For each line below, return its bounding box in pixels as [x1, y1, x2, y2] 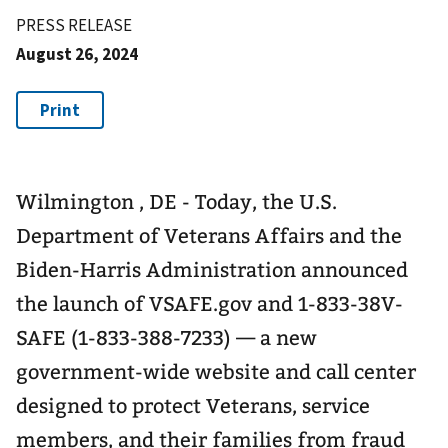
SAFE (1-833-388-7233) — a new [16, 326, 317, 351]
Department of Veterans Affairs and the [16, 224, 402, 249]
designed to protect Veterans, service [16, 394, 370, 419]
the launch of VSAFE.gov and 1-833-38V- [16, 292, 403, 317]
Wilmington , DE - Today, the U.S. [16, 190, 337, 215]
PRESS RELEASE [16, 14, 132, 36]
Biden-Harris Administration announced [16, 258, 408, 283]
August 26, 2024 [16, 43, 138, 65]
